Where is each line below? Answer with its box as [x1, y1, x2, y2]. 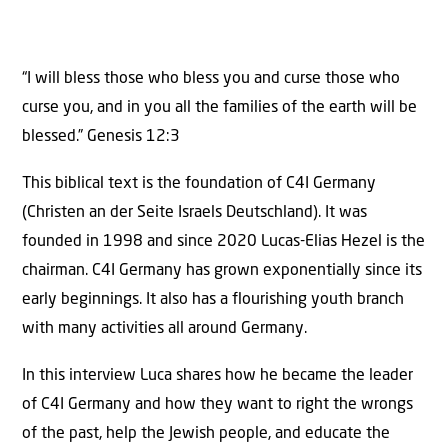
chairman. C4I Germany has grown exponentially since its [22, 263, 422, 280]
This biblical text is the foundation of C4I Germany [22, 176, 376, 193]
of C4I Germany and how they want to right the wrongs [22, 397, 413, 414]
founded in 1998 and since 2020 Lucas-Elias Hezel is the [22, 234, 425, 251]
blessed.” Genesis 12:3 [22, 128, 180, 145]
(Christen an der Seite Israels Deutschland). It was [22, 205, 367, 222]
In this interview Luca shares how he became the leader [22, 368, 413, 385]
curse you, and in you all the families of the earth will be [22, 99, 417, 116]
